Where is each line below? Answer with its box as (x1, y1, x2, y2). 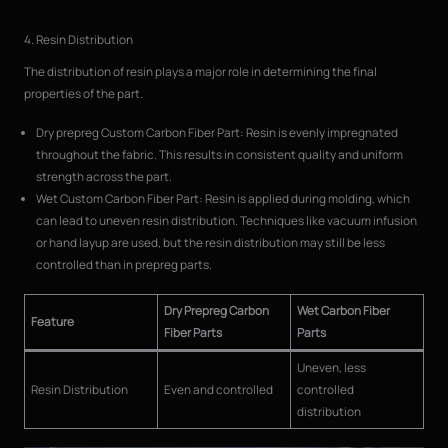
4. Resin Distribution (24, 31, 133, 49)
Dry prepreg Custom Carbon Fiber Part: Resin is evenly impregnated (35, 124, 398, 142)
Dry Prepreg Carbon (163, 302, 269, 320)
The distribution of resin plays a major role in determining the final (24, 62, 377, 80)
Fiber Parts (163, 324, 222, 342)
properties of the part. (24, 84, 143, 102)
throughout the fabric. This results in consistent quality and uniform (35, 146, 403, 164)
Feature (30, 313, 74, 331)
